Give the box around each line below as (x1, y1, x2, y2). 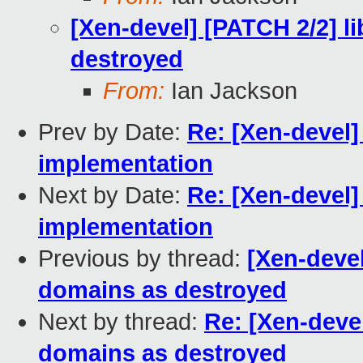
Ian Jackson (164, 78, 297, 105)
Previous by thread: (38, 246, 247, 272)
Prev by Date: (38, 119, 187, 146)
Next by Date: (38, 182, 187, 209)
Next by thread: (38, 309, 204, 335)
